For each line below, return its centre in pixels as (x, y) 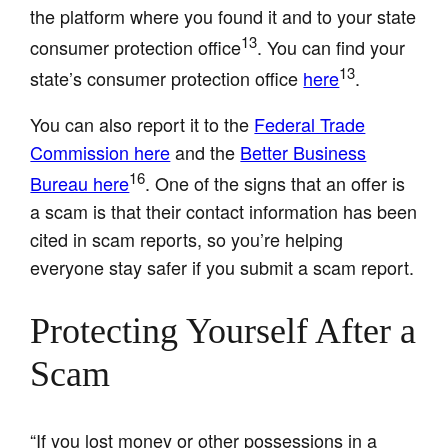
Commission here (100, 151)
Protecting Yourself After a (223, 331)
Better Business (303, 151)
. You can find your (331, 46)
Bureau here (80, 182)
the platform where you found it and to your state (223, 15)
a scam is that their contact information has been (224, 210)
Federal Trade (310, 123)
